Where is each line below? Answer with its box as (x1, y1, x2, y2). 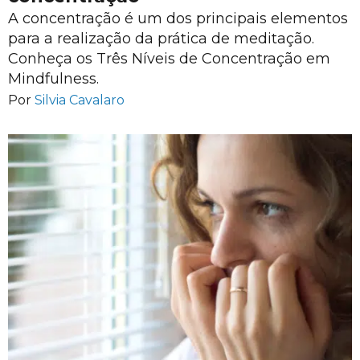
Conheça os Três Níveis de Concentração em (8, 50, 330, 67)
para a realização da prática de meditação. (8, 30, 314, 47)
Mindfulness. (8, 70, 99, 88)
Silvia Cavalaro (35, 92, 125, 108)
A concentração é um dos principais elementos (8, 10, 348, 27)
